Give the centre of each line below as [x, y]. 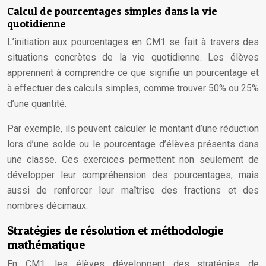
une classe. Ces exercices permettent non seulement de [133, 159]
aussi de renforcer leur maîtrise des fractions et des [133, 190]
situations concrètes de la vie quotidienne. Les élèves [133, 57]
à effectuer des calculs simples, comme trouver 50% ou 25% [133, 88]
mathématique [46, 245]
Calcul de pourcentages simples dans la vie [112, 11]
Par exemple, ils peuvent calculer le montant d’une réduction [133, 129]
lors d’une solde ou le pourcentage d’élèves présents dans [133, 144]
